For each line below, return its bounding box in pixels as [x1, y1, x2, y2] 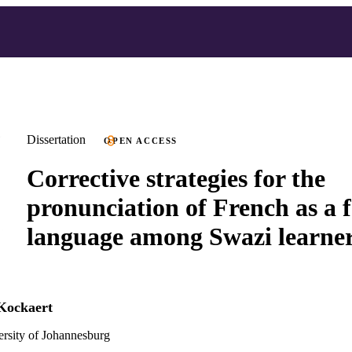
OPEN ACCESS [104, 136, 178, 145]
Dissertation [27, 133, 86, 146]
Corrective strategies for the [27, 163, 325, 192]
